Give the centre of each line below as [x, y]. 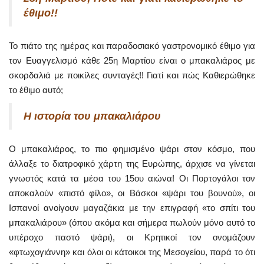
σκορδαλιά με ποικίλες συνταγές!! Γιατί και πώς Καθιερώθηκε [132, 75]
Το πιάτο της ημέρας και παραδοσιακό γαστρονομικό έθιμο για [132, 46]
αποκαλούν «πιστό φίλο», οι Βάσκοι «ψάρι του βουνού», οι [132, 193]
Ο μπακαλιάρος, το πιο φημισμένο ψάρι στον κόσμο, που [132, 149]
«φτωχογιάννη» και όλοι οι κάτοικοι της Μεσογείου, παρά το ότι [132, 252]
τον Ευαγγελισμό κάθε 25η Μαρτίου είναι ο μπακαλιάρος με [132, 61]
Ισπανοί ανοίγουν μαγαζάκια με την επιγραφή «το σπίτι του [132, 208]
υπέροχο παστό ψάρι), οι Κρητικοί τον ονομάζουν [132, 237]
